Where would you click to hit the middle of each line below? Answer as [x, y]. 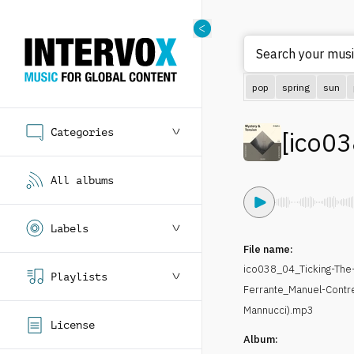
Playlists [79, 277]
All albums [82, 180]
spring [296, 87]
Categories [82, 132]
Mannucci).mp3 [279, 310]
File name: [268, 249]
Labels [70, 228]
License [73, 325]
